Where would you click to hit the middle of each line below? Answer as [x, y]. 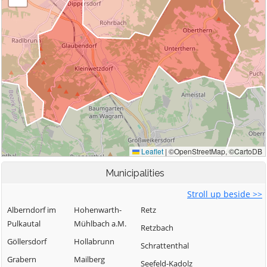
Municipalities [135, 173]
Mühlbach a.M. [100, 223]
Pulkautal [24, 223]
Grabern [22, 259]
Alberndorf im [32, 210]
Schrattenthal [165, 246]
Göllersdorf [27, 241]
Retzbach [157, 228]
